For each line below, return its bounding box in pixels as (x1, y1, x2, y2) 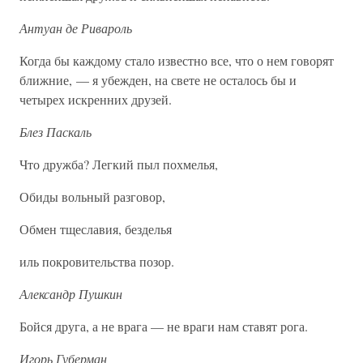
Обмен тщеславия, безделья (19, 220, 172, 237)
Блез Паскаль (19, 123, 92, 140)
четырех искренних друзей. (19, 91, 172, 108)
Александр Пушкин (19, 285, 122, 302)
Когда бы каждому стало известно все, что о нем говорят (19, 52, 334, 69)
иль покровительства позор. (19, 253, 174, 270)
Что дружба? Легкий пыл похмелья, (19, 156, 218, 173)
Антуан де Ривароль (19, 19, 132, 36)
